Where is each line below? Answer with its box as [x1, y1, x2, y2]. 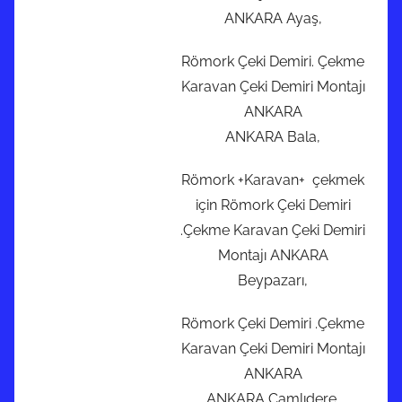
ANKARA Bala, [225, 128, 320, 146]
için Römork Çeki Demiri [195, 197, 351, 214]
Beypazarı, [238, 272, 308, 290]
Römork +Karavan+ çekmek [181, 171, 364, 189]
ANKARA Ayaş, [223, 10, 322, 28]
